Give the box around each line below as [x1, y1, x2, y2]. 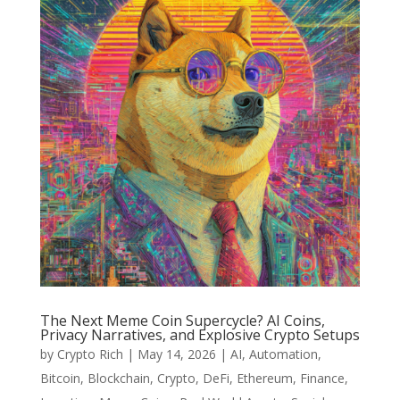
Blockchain [87, 369, 150, 387]
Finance [299, 369, 345, 387]
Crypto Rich [56, 345, 123, 362]
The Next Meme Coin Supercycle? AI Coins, [39, 310, 325, 330]
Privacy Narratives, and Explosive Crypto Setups [39, 324, 360, 345]
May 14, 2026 [137, 345, 216, 362]
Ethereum [236, 369, 293, 387]
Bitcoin [39, 369, 80, 387]
